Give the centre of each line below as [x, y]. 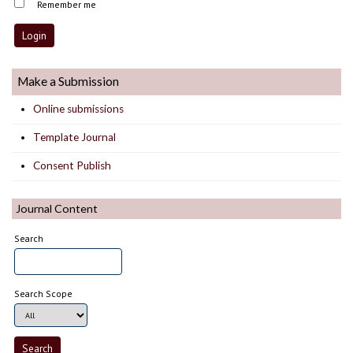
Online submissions [79, 109]
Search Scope [44, 293]
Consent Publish [72, 166]
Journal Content [57, 208]
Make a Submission [69, 82]
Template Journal [75, 137]
